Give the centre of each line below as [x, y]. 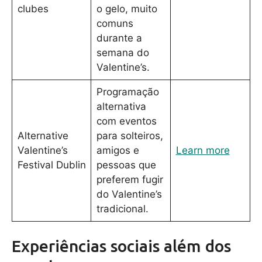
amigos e [118, 150]
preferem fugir [130, 179]
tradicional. [122, 208]
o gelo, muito [127, 8]
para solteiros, [130, 135]
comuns [115, 23]
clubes [33, 8]
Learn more [203, 150]
